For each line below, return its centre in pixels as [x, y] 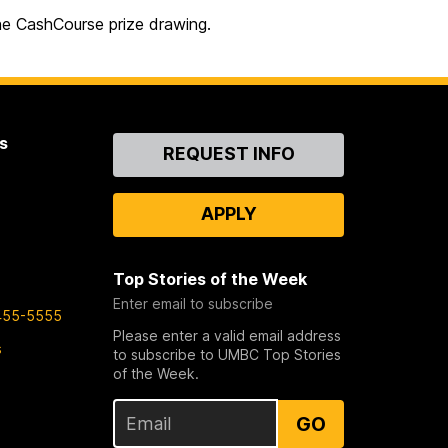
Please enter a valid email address [227, 336]
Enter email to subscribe [193, 304]
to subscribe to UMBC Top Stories [227, 355]
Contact [146, 143]
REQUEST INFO [228, 154]
